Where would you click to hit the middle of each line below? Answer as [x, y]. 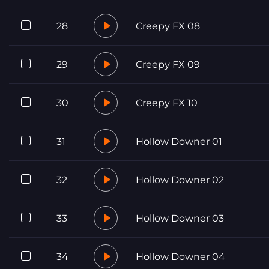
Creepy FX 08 [168, 26]
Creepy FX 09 [168, 64]
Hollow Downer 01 [179, 141]
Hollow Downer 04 [180, 256]
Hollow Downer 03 [180, 218]
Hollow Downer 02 [180, 180]
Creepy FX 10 [167, 103]
